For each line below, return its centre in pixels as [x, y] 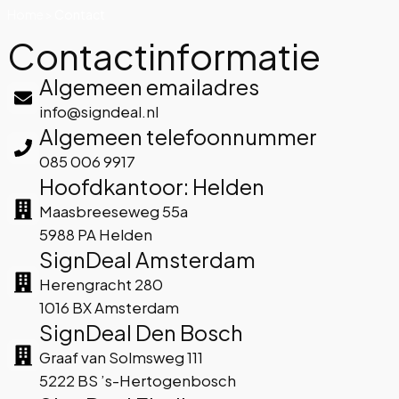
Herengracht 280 [101, 284]
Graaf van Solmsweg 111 [121, 357]
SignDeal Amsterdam [147, 259]
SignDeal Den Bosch [141, 332]
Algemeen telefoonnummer [178, 136]
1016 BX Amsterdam [109, 307]
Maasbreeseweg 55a [114, 211]
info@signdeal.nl [99, 111]
